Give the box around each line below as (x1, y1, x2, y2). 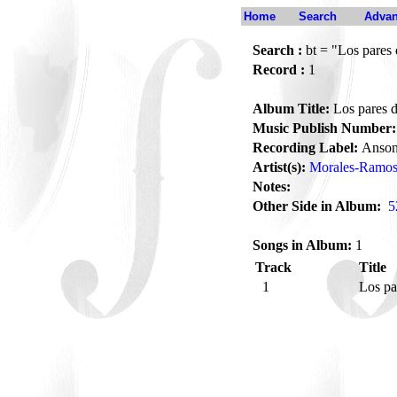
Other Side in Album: (253, 198, 381, 214)
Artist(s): (253, 160, 306, 175)
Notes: (253, 179, 291, 194)
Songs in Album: (253, 237, 352, 253)
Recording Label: (253, 140, 358, 155)
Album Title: (253, 101, 330, 116)
